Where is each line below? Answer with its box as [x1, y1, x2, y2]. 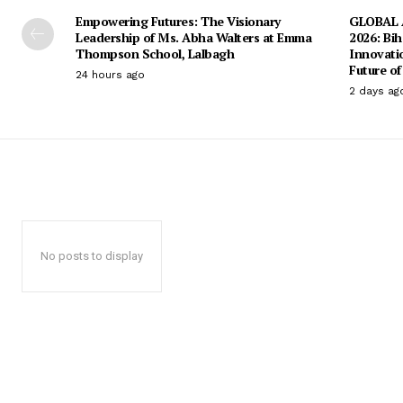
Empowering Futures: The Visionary [76, 12, 281, 30]
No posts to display [40, 248, 143, 263]
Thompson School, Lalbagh [76, 44, 234, 62]
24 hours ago [76, 67, 145, 81]
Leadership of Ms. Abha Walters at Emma [76, 28, 311, 46]
